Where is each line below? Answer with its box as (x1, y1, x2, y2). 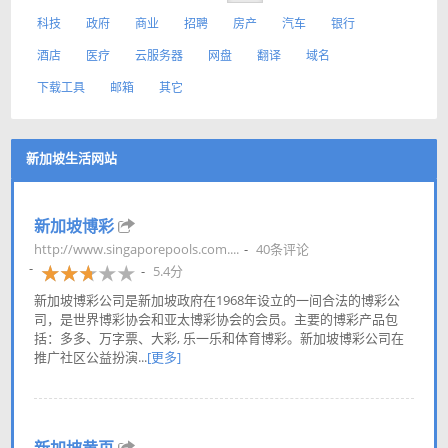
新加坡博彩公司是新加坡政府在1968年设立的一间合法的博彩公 (34, 291, 400, 309)
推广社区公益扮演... (34, 348, 147, 366)
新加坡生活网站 (26, 149, 117, 167)
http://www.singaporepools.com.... (34, 240, 239, 258)
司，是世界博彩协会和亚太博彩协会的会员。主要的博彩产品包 (34, 310, 398, 328)
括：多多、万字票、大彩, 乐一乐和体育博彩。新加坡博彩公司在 (34, 329, 404, 347)
